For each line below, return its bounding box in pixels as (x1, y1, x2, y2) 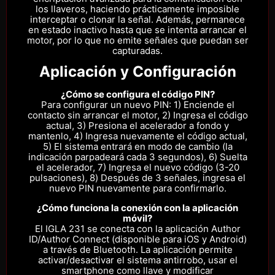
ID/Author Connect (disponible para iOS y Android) (28, 233, 247, 245)
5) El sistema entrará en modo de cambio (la (42, 141, 233, 153)
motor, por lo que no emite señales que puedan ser (26, 34, 249, 47)
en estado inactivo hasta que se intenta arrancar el (28, 24, 247, 36)
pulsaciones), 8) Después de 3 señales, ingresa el (29, 172, 246, 184)
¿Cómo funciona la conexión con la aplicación (37, 201, 238, 214)
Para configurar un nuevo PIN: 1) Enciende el (41, 99, 234, 111)
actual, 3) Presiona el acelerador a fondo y (46, 120, 229, 132)
